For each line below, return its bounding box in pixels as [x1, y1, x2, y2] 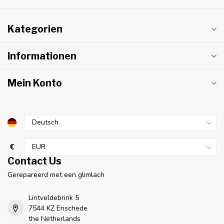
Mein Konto [7, 77, 62, 89]
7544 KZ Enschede [28, 203, 87, 213]
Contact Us [7, 155, 61, 167]
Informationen [7, 50, 76, 62]
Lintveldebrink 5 [28, 193, 79, 203]
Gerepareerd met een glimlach [7, 170, 104, 180]
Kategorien [7, 23, 62, 35]
